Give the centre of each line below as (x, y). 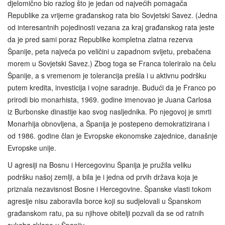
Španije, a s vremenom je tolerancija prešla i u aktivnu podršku (107, 76)
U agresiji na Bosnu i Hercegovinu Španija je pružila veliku (99, 165)
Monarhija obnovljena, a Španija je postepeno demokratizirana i (108, 124)
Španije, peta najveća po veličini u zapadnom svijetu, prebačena (109, 51)
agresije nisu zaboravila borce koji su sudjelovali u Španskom (104, 201)
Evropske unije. (32, 148)
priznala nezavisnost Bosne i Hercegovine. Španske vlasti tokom (109, 189)
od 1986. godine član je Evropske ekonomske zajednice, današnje (113, 136)
